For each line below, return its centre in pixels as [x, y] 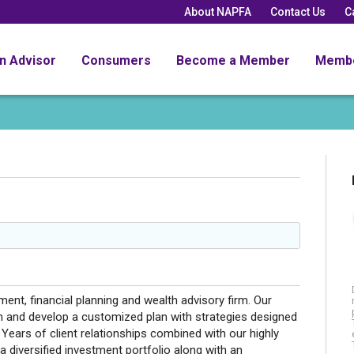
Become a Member [233, 60]
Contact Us [298, 11]
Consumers [116, 60]
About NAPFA [218, 11]
